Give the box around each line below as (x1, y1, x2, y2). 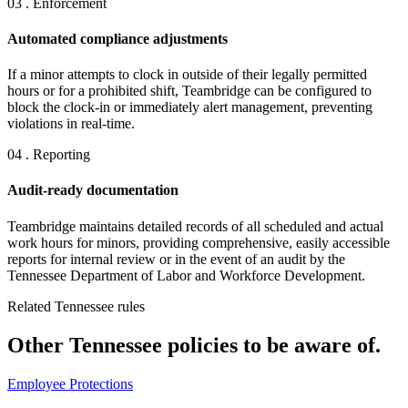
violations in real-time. (7, 116, 135, 132)
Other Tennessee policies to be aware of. (7, 332, 381, 357)
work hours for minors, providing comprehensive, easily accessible (7, 234, 390, 250)
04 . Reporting (7, 147, 90, 163)
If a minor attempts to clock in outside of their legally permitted (7, 66, 367, 83)
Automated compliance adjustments (7, 30, 228, 46)
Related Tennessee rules (7, 298, 145, 314)
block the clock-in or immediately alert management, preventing (7, 99, 372, 116)
